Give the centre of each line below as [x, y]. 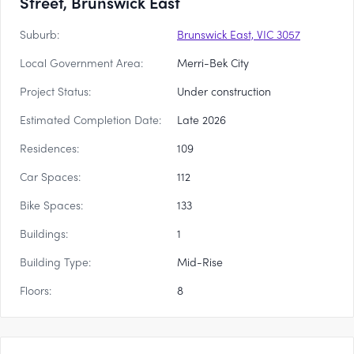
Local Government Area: [81, 62]
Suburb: [40, 34]
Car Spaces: [50, 176]
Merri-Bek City [213, 62]
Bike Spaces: [51, 205]
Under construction [224, 91]
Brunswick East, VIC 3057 [239, 34]
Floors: [36, 290]
